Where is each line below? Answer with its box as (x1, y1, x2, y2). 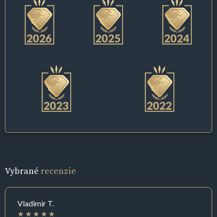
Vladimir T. (17, 198, 54, 208)
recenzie (41, 164, 76, 177)
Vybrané (5, 164, 41, 177)
